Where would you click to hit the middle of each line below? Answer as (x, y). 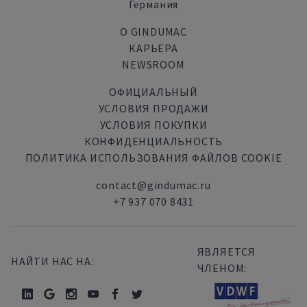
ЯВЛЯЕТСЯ (226, 251)
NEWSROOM (153, 64)
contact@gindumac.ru (153, 185)
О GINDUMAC (153, 32)
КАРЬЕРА (153, 48)
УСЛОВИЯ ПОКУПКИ (153, 125)
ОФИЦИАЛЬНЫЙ (153, 92)
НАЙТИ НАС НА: (52, 261)
